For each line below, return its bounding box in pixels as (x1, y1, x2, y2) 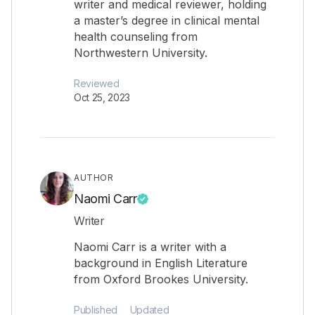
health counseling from (74, 30, 198, 44)
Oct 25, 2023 (74, 91, 130, 103)
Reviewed (74, 77, 120, 89)
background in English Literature (74, 256, 247, 270)
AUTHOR (74, 172, 113, 183)
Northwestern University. (74, 46, 207, 60)
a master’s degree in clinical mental (74, 13, 259, 27)
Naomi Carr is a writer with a (74, 240, 226, 254)
